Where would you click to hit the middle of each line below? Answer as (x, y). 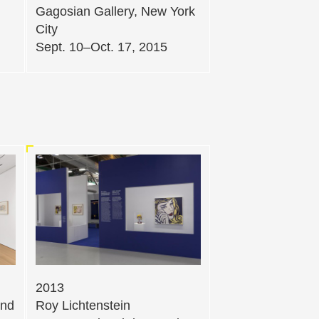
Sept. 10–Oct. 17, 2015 (101, 47)
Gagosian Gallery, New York (115, 12)
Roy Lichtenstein (83, 305)
